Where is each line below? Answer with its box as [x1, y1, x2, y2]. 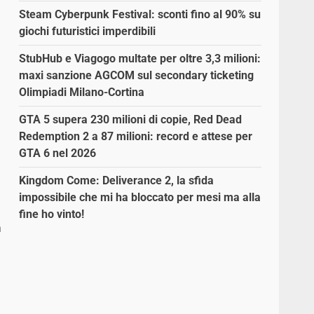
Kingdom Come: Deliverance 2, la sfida [19, 173, 214, 187]
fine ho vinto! [19, 207, 85, 221]
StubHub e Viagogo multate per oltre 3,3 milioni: [19, 51, 261, 65]
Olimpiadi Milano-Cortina [19, 85, 145, 99]
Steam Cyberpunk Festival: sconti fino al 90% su [19, 7, 261, 21]
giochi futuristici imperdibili [19, 24, 156, 38]
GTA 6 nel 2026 [19, 146, 97, 160]
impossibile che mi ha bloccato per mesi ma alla [19, 190, 261, 204]
